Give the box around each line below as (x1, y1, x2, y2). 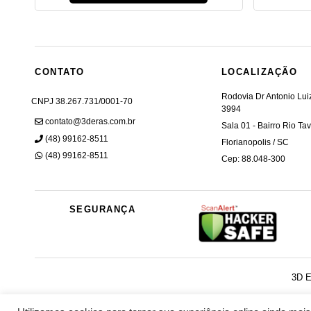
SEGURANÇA (69, 204, 136, 215)
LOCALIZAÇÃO (221, 67, 298, 78)
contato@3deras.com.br (45, 117, 135, 127)
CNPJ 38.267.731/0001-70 (31, 96, 133, 107)
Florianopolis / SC (221, 137, 289, 148)
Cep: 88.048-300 (221, 154, 285, 165)
